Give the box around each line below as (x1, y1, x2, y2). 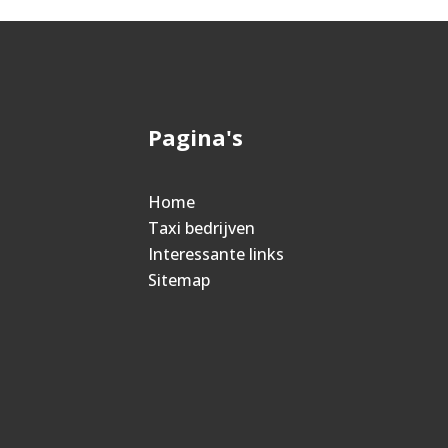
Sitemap (148, 269, 211, 291)
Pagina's (148, 122, 244, 152)
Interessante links (148, 243, 285, 265)
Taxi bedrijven (148, 217, 256, 239)
